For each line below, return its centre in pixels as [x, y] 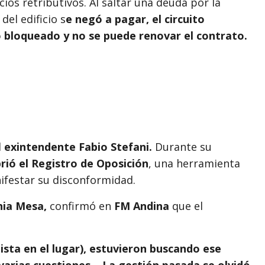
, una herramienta [194, 163]
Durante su [182, 146]
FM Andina [142, 206]
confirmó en [80, 206]
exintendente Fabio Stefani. [78, 146]
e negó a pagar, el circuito [135, 19]
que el [186, 206]
